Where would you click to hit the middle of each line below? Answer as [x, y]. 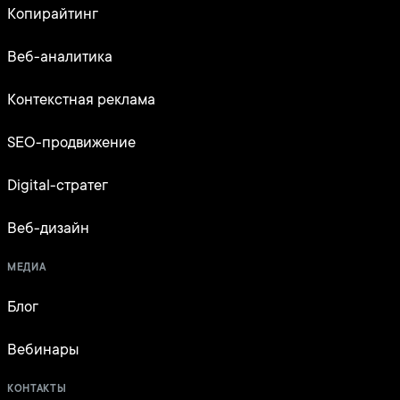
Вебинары [43, 350]
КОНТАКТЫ [37, 389]
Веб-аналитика [60, 57]
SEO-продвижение [71, 143]
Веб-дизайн [48, 229]
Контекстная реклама [81, 100]
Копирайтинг [53, 14]
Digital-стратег [58, 186]
